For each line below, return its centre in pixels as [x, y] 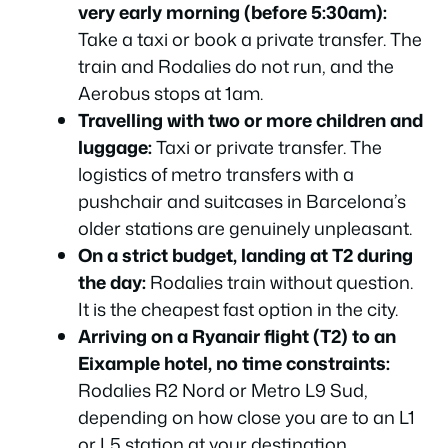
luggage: [115, 146]
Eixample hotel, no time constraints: [234, 362]
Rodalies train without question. [279, 281]
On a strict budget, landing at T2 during [245, 254]
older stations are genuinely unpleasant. [245, 227]
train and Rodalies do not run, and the [236, 65]
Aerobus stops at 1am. [170, 92]
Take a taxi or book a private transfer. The [250, 38]
